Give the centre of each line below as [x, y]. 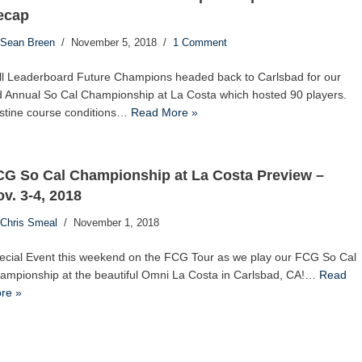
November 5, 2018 [114, 42]
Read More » [164, 112]
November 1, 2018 [116, 223]
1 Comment [200, 42]
